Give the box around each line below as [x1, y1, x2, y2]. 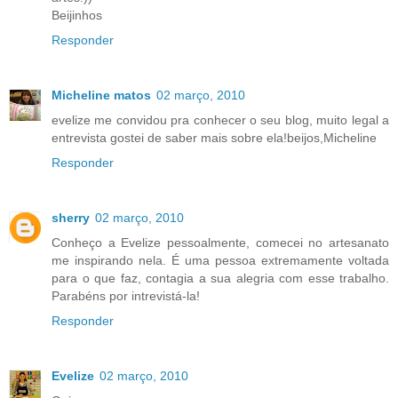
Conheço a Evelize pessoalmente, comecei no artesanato [52, 235, 389, 250]
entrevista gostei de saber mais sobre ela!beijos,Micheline [52, 130, 377, 145]
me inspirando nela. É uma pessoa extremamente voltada [52, 252, 389, 267]
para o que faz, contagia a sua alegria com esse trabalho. [52, 270, 389, 285]
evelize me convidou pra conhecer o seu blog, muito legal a [52, 112, 389, 127]
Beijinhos [52, 7, 102, 22]
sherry [52, 210, 90, 225]
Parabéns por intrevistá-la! [52, 288, 200, 303]
